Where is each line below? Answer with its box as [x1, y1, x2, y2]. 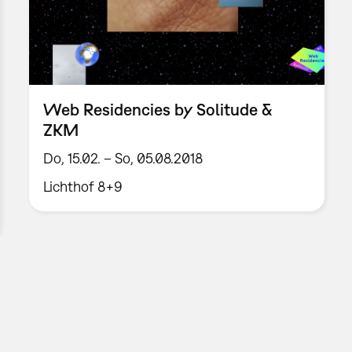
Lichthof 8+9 [43, 178, 123, 195]
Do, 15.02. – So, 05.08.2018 [43, 149, 203, 167]
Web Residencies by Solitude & [43, 100, 273, 119]
